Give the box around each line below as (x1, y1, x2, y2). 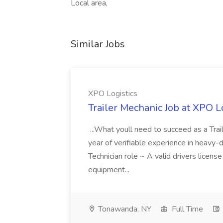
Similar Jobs (71, 37, 125, 51)
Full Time (170, 204, 203, 215)
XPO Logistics (88, 88, 137, 99)
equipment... (88, 164, 131, 175)
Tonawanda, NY (96, 204, 151, 215)
